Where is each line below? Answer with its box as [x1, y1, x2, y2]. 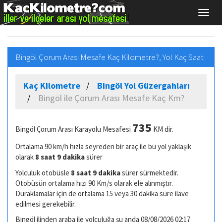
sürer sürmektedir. [122, 167, 178, 177]
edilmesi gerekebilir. [15, 199, 76, 209]
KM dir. [152, 124, 173, 134]
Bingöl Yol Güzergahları [97, 79, 190, 91]
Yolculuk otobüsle [15, 167, 71, 177]
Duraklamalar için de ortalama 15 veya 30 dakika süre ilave [15, 188, 189, 198]
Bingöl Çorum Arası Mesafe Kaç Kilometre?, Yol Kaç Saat [15, 51, 204, 62]
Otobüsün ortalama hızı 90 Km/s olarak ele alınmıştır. [15, 178, 173, 188]
